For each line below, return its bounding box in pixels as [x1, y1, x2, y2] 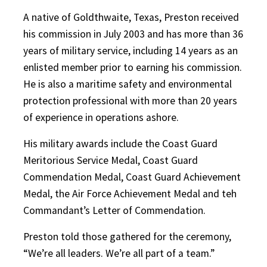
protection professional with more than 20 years [23, 94, 237, 107]
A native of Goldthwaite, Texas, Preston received [23, 11, 239, 24]
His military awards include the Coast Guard [23, 137, 218, 150]
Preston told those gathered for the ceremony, [23, 230, 231, 243]
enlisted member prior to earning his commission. [23, 61, 242, 74]
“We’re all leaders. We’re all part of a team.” [23, 247, 215, 260]
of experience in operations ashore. [23, 111, 179, 124]
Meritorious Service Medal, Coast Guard [23, 154, 198, 167]
